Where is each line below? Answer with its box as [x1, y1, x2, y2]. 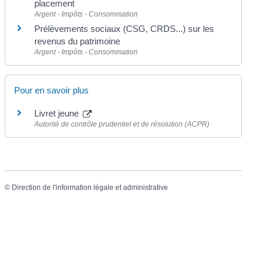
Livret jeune [34, 108, 82, 119]
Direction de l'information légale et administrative [12, 183, 169, 192]
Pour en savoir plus [14, 85, 89, 96]
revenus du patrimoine [34, 35, 121, 46]
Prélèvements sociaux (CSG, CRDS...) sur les [34, 23, 215, 34]
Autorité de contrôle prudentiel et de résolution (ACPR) [34, 120, 210, 129]
